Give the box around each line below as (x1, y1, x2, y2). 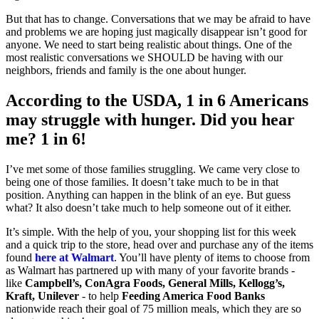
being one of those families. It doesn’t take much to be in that (6, 175, 278, 188)
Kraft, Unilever (6, 289, 79, 302)
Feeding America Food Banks (122, 289, 265, 302)
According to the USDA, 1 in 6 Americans (6, 90, 308, 110)
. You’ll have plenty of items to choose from (114, 251, 310, 263)
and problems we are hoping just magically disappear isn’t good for (6, 25, 307, 38)
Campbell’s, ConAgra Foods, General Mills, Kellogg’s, (25, 276, 285, 289)
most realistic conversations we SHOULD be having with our (6, 51, 283, 63)
